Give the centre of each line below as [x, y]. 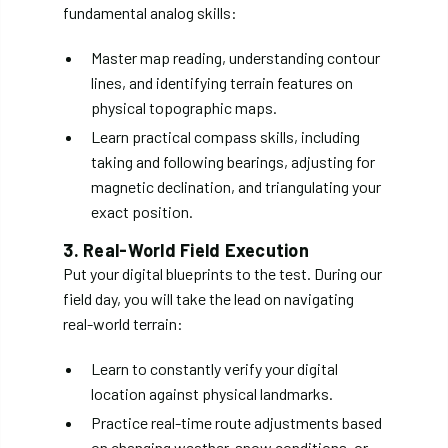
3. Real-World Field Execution [186, 250]
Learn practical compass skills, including [226, 137]
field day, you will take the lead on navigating [209, 299]
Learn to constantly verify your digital [215, 369]
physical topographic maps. [184, 108]
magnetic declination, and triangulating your [236, 187]
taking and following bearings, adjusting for [233, 162]
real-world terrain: [123, 324]
